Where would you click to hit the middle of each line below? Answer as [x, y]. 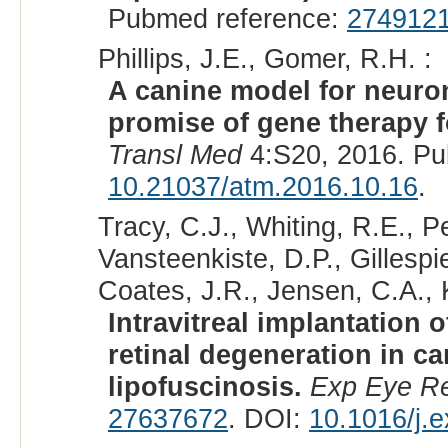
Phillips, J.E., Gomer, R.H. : [264, 59]
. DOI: [268, 419]
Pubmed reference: [227, 19]
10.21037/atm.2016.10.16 [262, 187]
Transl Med [174, 155]
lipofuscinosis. [204, 387]
